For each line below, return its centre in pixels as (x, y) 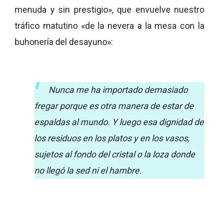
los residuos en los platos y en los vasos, (112, 138)
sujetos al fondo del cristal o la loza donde (115, 154)
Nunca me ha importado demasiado (118, 90)
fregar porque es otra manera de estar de (114, 106)
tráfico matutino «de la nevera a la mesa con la (109, 26)
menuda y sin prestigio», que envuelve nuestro (109, 10)
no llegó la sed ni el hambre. (88, 170)
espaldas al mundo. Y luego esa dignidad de (119, 122)
